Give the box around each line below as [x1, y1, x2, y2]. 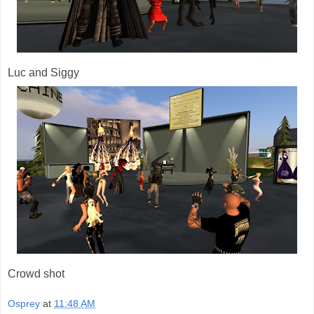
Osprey [8, 298, 40, 310]
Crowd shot [8, 267, 64, 280]
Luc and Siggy [8, 66, 79, 78]
